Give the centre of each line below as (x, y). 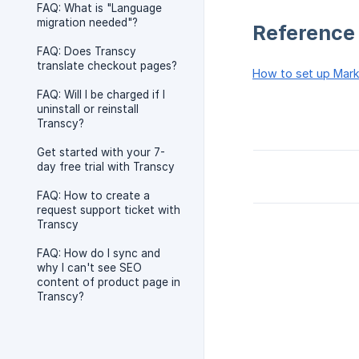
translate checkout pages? (107, 66)
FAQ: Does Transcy (87, 51)
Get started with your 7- (101, 152)
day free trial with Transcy (106, 167)
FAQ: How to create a (93, 196)
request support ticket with (109, 210)
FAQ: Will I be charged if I (101, 95)
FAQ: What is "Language (99, 8)
